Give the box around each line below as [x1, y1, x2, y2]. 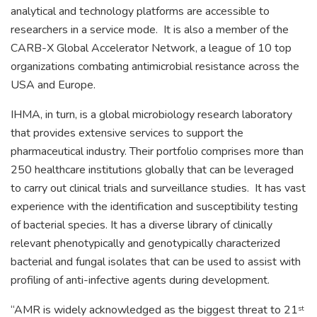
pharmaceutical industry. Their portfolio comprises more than [11, 143, 304, 159]
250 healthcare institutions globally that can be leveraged [11, 161, 294, 178]
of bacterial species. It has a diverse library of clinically [11, 217, 272, 233]
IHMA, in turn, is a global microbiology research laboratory [11, 106, 292, 122]
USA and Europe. [11, 76, 96, 93]
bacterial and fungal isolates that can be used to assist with [11, 253, 301, 270]
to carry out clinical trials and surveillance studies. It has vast [11, 180, 306, 196]
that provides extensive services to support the [11, 125, 243, 141]
